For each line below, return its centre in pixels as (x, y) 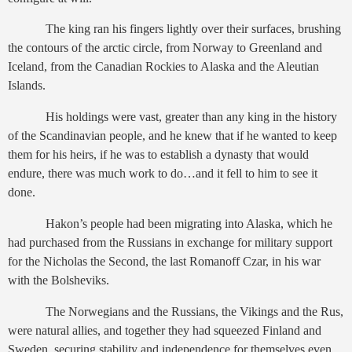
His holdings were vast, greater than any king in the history (191, 117)
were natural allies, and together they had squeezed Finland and (165, 330)
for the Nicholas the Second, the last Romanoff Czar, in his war (164, 262)
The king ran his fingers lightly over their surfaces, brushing (193, 29)
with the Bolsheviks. (59, 280)
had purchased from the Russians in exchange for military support (170, 243)
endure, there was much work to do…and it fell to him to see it (163, 174)
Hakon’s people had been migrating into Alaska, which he (189, 224)
